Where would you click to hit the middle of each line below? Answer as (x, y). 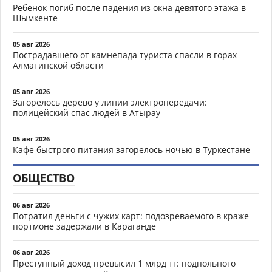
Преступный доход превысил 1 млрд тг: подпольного (124, 263)
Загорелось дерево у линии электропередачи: (110, 102)
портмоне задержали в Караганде (84, 226)
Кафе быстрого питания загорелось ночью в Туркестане (131, 150)
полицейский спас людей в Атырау (87, 113)
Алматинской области (58, 65)
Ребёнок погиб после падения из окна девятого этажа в (129, 8)
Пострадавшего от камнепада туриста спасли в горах (125, 55)
